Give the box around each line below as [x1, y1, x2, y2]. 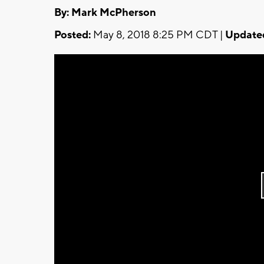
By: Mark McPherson [54, 5, 156, 19]
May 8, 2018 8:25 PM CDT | [91, 28, 225, 42]
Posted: [54, 28, 91, 42]
